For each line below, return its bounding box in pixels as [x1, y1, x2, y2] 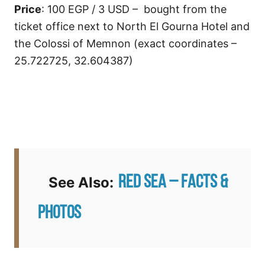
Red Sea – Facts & [118, 173, 228, 192]
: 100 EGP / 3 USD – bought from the [41, 2, 227, 15]
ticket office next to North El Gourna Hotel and [14, 20, 250, 33]
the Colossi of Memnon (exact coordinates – [14, 37, 237, 50]
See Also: [38, 173, 114, 191]
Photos [38, 203, 81, 223]
